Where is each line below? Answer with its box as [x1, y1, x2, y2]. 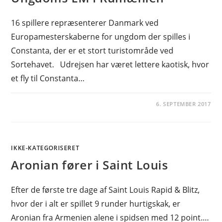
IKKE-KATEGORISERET [11, 144, 80, 152]
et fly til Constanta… [11, 73, 85, 84]
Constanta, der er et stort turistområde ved [11, 45, 174, 56]
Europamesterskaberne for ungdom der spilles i [11, 31, 191, 42]
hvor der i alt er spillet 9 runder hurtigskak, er [11, 198, 181, 209]
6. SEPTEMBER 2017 [156, 100, 211, 108]
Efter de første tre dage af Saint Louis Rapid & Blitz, [11, 184, 200, 195]
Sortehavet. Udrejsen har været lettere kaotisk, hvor [11, 59, 210, 70]
